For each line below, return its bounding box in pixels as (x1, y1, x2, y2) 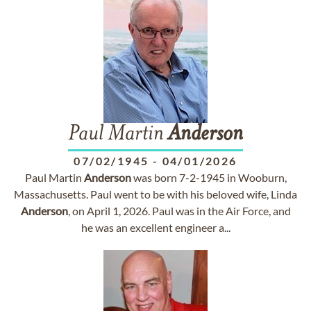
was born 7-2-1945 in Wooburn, (131, 171, 287, 184)
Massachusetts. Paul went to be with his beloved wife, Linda (14, 187, 297, 201)
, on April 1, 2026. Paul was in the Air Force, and (67, 204, 291, 217)
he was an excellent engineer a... (81, 221, 230, 234)
